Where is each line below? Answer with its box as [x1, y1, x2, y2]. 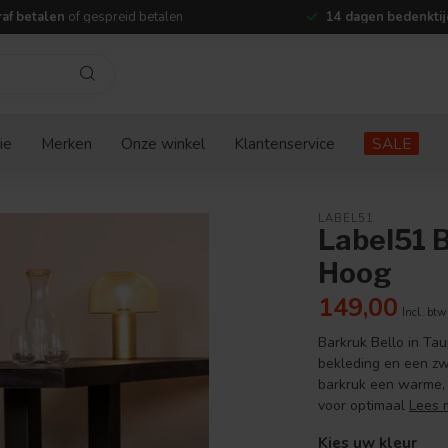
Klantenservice [234, 133, 335, 154]
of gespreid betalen [64, 8, 183, 26]
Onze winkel [121, 133, 205, 154]
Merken [41, 133, 92, 154]
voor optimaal [318, 396, 410, 415]
